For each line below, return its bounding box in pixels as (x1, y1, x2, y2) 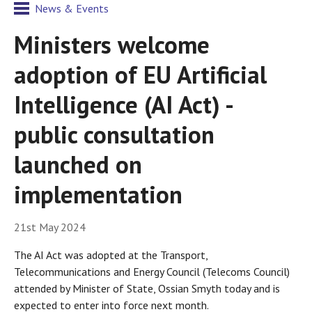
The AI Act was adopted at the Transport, (14, 248, 208, 263)
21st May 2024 (14, 220, 86, 235)
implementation (14, 178, 182, 210)
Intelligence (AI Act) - (14, 88, 232, 120)
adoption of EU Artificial (14, 58, 267, 91)
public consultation (14, 118, 214, 150)
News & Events (35, 1, 109, 15)
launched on (14, 148, 142, 180)
